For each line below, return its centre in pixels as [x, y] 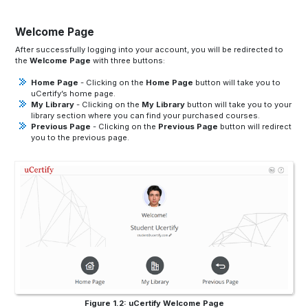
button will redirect [254, 126]
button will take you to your [238, 104]
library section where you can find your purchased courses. [145, 115]
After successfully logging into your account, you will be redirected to [150, 49]
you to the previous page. [80, 137]
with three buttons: [128, 60]
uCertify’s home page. [73, 93]
